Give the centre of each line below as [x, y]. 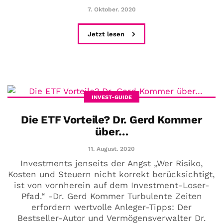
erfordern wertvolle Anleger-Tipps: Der [111, 207]
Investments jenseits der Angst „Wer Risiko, [111, 163]
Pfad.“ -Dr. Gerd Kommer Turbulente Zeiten [111, 196]
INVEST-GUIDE [111, 97]
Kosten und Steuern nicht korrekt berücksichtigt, [111, 174]
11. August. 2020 [111, 149]
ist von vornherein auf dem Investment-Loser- [111, 185]
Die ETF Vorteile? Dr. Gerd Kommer [111, 119]
